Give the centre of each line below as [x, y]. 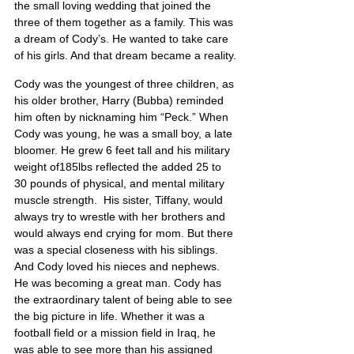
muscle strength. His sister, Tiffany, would [120, 200]
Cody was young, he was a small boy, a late [125, 134]
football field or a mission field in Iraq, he [117, 333]
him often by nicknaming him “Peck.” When [123, 117]
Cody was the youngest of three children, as [126, 84]
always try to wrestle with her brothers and [121, 217]
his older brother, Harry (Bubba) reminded [121, 101]
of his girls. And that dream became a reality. [125, 56]
